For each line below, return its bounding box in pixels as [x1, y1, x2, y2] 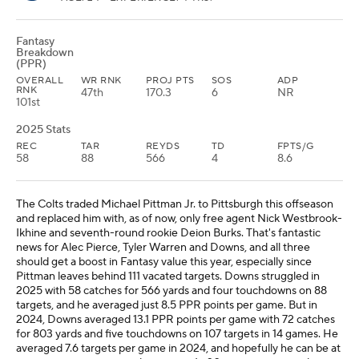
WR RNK [81, 75, 122, 87]
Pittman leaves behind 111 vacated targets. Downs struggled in [16, 269, 320, 284]
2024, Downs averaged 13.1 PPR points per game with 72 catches [16, 313, 335, 327]
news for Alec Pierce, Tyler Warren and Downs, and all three [16, 240, 310, 255]
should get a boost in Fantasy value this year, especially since [16, 255, 312, 269]
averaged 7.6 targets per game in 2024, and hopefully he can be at [16, 341, 341, 356]
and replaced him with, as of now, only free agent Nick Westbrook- [16, 212, 342, 226]
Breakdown [16, 46, 74, 60]
